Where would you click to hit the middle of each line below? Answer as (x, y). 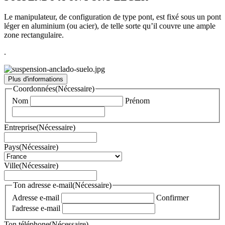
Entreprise (20, 128)
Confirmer (173, 198)
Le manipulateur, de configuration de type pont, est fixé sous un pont (113, 17)
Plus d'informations (36, 79)
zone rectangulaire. (34, 35)
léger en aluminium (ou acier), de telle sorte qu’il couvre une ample (110, 26)
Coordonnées (34, 88)
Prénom (137, 101)
